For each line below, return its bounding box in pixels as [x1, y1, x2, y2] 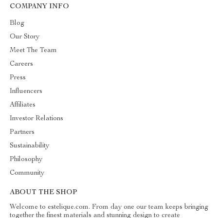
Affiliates [10, 102, 36, 109]
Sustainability [10, 143, 49, 149]
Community [10, 170, 44, 177]
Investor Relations [10, 115, 63, 122]
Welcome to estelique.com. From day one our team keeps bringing [10, 204, 208, 211]
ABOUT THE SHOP [10, 189, 77, 196]
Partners [10, 129, 35, 136]
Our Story [10, 34, 39, 40]
